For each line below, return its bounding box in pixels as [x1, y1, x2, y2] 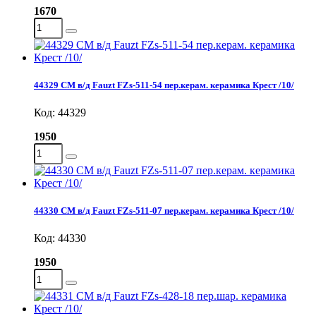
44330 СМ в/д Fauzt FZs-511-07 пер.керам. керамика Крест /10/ [34, 205, 294, 217]
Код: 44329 [34, 106, 86, 119]
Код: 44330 [34, 232, 86, 245]
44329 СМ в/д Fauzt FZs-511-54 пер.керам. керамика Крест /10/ [34, 79, 294, 90]
